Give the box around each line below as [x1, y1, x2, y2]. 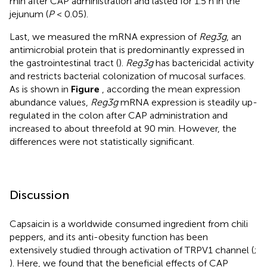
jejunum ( [10, 8, 48, 20]
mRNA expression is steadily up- [118, 96, 257, 108]
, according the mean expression [102, 83, 240, 95]
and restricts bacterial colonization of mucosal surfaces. [10, 70, 246, 82]
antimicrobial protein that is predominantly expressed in [10, 44, 244, 55]
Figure [71, 83, 102, 95]
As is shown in [10, 83, 71, 95]
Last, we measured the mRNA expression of [10, 30, 199, 42]
